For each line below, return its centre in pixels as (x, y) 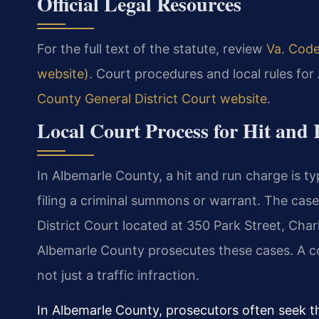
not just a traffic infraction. (118, 275)
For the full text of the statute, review (152, 48)
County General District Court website (152, 98)
